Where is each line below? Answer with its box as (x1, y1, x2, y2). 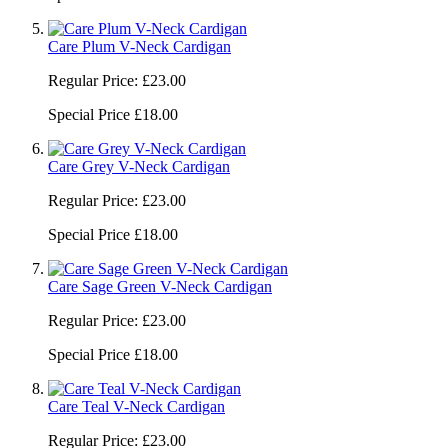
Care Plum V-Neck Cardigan (48, 37, 231, 55)
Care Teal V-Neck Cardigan (48, 397, 225, 415)
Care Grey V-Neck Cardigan (48, 157, 230, 175)
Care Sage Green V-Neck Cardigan (48, 277, 272, 295)
